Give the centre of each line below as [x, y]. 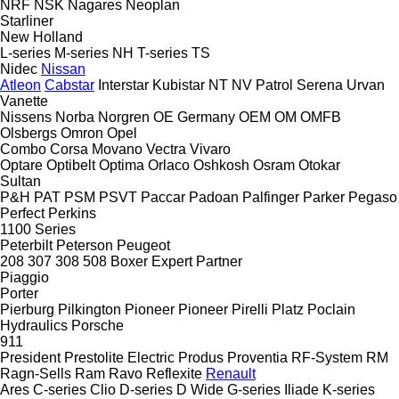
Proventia [257, 357]
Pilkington [90, 309]
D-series [146, 389]
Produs [201, 357]
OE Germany [194, 117]
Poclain [331, 309]
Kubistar [179, 85]
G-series [254, 389]
